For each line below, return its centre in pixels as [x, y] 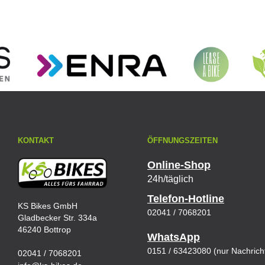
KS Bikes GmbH [48, 206]
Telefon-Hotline [186, 199]
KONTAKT [36, 141]
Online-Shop [179, 165]
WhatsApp [174, 237]
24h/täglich [170, 179]
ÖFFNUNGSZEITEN [182, 141]
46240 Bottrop [44, 229]
